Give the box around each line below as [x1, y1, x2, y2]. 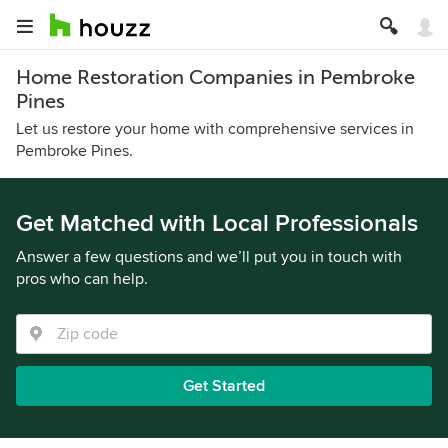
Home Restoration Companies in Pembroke [16, 66, 415, 89]
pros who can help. [16, 269, 148, 289]
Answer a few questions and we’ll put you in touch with [16, 247, 402, 267]
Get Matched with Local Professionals [16, 209, 418, 238]
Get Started [183, 376, 265, 396]
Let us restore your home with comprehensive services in [16, 119, 414, 139]
